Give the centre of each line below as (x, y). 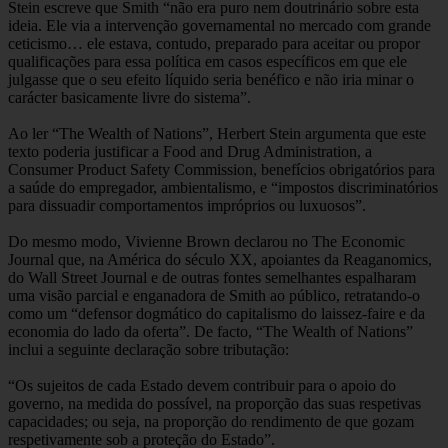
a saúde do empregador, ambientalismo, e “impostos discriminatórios (223, 188)
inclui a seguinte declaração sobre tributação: (148, 350)
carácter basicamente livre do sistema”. (129, 98)
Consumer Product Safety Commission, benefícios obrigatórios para (221, 170)
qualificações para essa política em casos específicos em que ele (207, 62)
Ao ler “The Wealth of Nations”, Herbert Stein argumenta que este (217, 134)
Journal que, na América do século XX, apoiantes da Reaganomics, (220, 260)
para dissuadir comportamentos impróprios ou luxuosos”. (187, 206)
